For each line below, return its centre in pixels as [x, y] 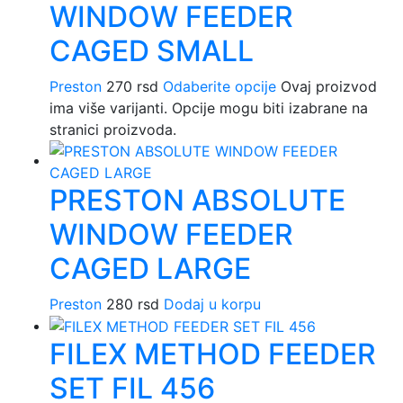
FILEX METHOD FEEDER [213, 354]
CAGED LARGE [150, 268]
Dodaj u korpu [212, 304]
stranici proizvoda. [113, 129]
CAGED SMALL [152, 50]
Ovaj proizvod [329, 86]
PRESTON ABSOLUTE [197, 200]
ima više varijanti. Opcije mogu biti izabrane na [209, 107]
